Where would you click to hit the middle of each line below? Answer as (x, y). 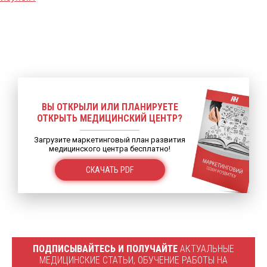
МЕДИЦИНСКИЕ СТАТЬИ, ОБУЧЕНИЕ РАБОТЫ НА (133, 260)
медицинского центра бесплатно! (110, 149)
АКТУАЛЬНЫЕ (206, 249)
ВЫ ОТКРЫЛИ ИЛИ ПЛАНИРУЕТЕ (110, 107)
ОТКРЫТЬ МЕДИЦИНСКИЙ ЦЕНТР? (110, 118)
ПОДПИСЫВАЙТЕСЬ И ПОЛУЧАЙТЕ (105, 249)
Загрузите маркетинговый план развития (110, 140)
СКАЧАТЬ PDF (110, 170)
